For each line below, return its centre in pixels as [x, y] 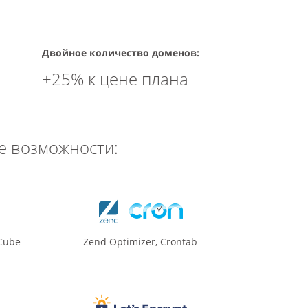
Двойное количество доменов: [121, 53]
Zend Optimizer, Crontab [140, 242]
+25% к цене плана [115, 79]
